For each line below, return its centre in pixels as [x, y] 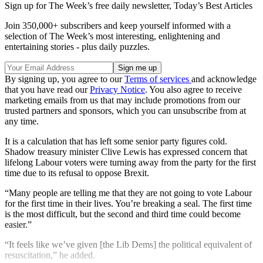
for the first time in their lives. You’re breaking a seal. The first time [128, 204]
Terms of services [158, 79]
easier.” [18, 225]
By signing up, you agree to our [65, 79]
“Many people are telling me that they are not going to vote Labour [128, 193]
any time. [22, 122]
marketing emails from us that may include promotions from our [122, 100]
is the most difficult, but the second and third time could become [123, 214]
